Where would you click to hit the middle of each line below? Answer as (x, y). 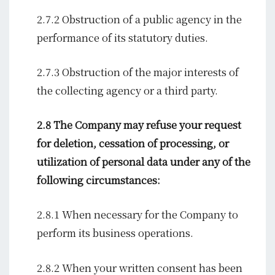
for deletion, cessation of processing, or (133, 143)
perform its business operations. (115, 233)
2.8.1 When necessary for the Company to (137, 215)
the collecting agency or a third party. (127, 90)
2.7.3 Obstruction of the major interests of (138, 72)
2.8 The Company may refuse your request (139, 125)
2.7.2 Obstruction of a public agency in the (139, 19)
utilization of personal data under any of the (144, 162)
